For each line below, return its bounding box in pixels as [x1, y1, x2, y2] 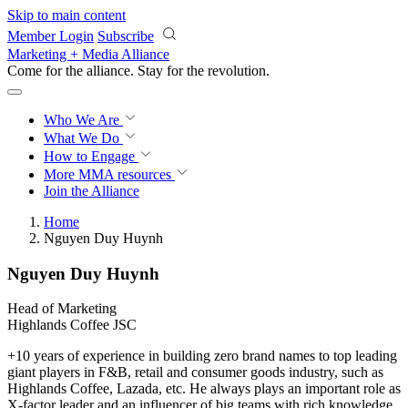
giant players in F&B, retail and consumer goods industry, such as [7, 364, 383, 381]
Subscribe [97, 28, 154, 44]
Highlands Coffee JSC [7, 317, 137, 333]
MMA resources [75, 167, 171, 182]
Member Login [7, 28, 94, 44]
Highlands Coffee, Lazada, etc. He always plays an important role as [7, 381, 401, 397]
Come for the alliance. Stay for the [7, 63, 208, 78]
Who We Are [44, 112, 123, 127]
